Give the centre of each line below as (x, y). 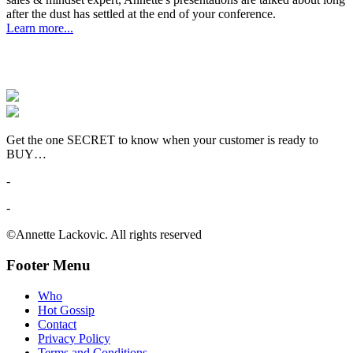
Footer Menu (48, 265)
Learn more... (40, 28)
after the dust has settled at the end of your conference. (141, 14)
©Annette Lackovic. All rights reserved (104, 235)
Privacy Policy (74, 338)
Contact (57, 324)
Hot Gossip (66, 310)
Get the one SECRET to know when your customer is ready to (162, 140)
